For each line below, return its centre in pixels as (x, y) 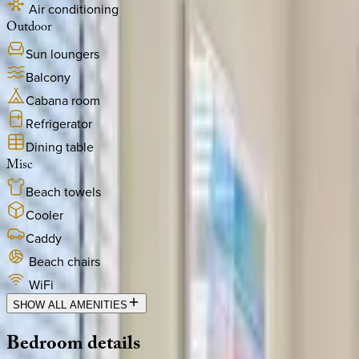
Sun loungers (63, 54)
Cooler (44, 215)
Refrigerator (59, 124)
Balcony (48, 77)
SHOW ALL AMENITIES (70, 305)
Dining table (60, 147)
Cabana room (63, 101)
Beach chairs (65, 262)
